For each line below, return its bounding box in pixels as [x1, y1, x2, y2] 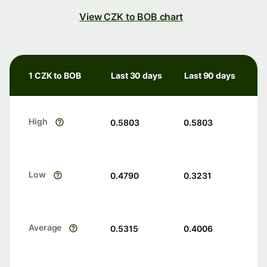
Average [29, 222, 62, 233]
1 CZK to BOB [29, 70, 81, 81]
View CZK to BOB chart [79, 11, 183, 23]
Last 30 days [111, 70, 162, 81]
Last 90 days [184, 70, 235, 81]
